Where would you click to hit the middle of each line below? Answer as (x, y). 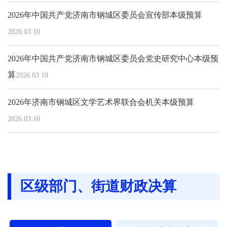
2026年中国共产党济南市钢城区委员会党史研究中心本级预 (113, 58)
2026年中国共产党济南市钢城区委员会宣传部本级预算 (105, 15)
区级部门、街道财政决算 (98, 186)
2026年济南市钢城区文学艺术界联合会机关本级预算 (101, 102)
